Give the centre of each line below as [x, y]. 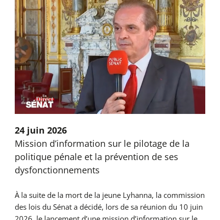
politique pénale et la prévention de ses [96, 157]
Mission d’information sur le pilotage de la [102, 144]
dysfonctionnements [57, 170]
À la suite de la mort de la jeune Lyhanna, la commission [110, 195]
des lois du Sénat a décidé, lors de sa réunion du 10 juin [109, 207]
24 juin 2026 [41, 130]
